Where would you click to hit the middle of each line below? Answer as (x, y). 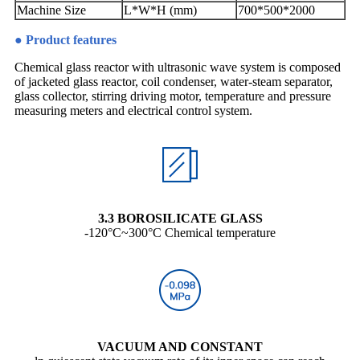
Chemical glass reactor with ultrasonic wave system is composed (178, 67)
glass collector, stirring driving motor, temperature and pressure (173, 96)
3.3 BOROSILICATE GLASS (180, 219)
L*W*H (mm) (160, 10)
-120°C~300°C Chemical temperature (180, 233)
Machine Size (51, 10)
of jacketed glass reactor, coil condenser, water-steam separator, (174, 82)
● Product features (65, 40)
